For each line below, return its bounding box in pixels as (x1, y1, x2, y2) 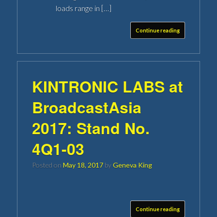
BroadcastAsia (32, 95, 141, 118)
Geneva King (113, 160, 152, 169)
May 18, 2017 (63, 160, 103, 169)
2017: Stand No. (32, 116, 150, 139)
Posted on (36, 160, 63, 169)
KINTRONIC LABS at (32, 75, 183, 97)
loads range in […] (56, 3, 112, 13)
